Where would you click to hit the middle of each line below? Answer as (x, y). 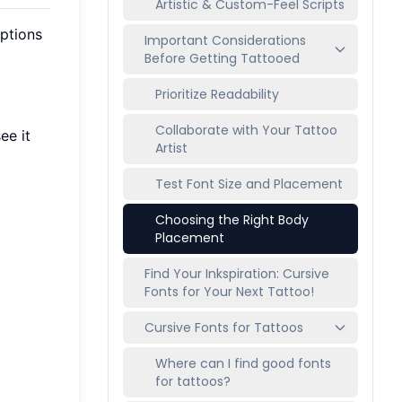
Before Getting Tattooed (222, 58)
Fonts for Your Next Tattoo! (229, 292)
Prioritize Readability (217, 94)
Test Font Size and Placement (249, 184)
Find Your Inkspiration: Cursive (237, 274)
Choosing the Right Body (232, 220)
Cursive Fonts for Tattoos (224, 328)
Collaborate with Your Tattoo (246, 130)
